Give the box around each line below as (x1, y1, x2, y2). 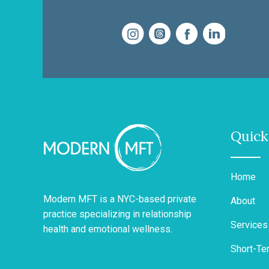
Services (231, 219, 268, 231)
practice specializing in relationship (43, 208, 192, 220)
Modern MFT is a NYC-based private (43, 193, 196, 205)
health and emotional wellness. (43, 223, 172, 235)
